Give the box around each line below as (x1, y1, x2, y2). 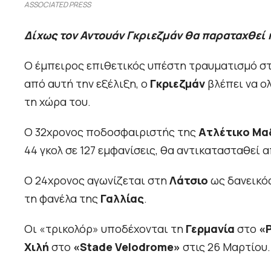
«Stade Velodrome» (73, 240, 180, 255)
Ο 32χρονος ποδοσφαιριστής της (24, 125, 198, 140)
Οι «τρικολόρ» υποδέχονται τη (24, 221, 186, 237)
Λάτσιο (169, 173, 208, 188)
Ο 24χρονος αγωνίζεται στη (24, 173, 169, 188)
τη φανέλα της (24, 191, 100, 206)
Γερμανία (186, 221, 235, 237)
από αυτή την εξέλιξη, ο (24, 76, 150, 91)
